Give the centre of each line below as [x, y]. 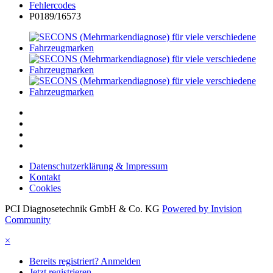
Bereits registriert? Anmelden [85, 261]
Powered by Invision [202, 209]
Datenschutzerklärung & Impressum [98, 166]
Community [28, 220]
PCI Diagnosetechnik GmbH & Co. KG [82, 209]
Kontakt [45, 177]
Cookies [45, 188]
